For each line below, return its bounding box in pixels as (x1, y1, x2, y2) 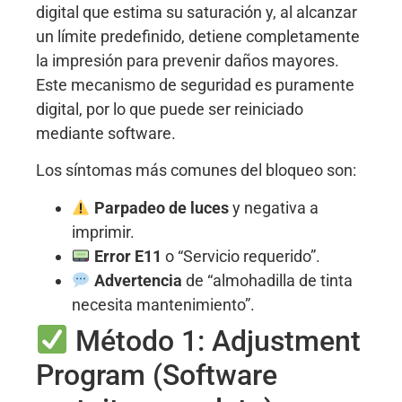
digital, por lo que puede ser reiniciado (36, 100, 303, 119)
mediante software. (36, 124, 176, 144)
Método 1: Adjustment (68, 323, 362, 358)
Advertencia (93, 270, 182, 290)
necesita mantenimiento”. (72, 294, 255, 314)
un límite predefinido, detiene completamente (36, 27, 360, 47)
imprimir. (72, 222, 135, 241)
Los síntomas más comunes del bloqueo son (36, 161, 353, 180)
